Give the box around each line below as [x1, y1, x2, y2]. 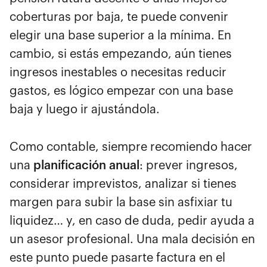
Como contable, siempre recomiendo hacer [10, 141, 252, 153]
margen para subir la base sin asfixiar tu [10, 196, 232, 209]
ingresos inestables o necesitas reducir [10, 66, 226, 79]
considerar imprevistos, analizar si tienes [10, 178, 237, 190]
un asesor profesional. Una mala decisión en [10, 233, 255, 246]
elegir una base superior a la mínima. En [10, 29, 231, 42]
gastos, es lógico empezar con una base [10, 85, 233, 97]
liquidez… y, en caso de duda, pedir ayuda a [10, 215, 254, 227]
